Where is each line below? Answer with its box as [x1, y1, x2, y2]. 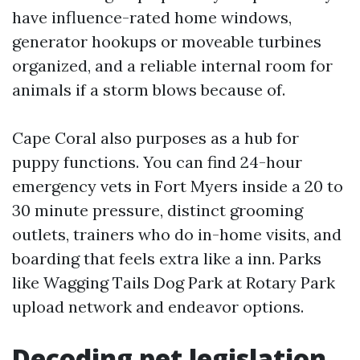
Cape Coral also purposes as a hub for [12, 128, 299, 148]
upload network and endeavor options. [12, 297, 304, 317]
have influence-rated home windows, [12, 7, 292, 27]
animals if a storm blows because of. [12, 80, 285, 100]
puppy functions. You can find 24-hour [12, 152, 302, 172]
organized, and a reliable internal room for [12, 55, 333, 76]
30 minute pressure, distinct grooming [12, 200, 303, 220]
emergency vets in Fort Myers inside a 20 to [12, 176, 343, 196]
